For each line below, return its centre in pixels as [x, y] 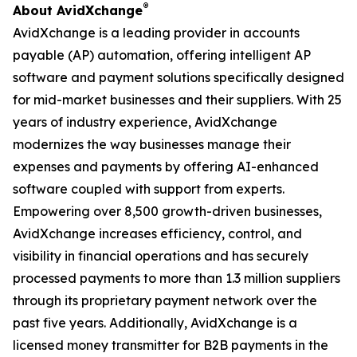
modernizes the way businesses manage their [152, 144]
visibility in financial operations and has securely [161, 256]
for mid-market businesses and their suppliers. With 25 [177, 100]
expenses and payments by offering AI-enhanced [166, 167]
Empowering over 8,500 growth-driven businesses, [167, 211]
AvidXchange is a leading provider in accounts [156, 33]
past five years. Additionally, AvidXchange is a [155, 323]
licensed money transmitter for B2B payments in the [171, 345]
